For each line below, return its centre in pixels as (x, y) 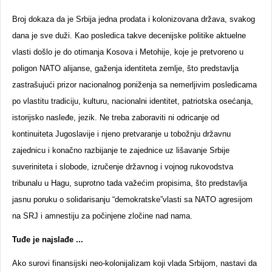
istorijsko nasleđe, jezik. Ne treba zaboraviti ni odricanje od (116, 117)
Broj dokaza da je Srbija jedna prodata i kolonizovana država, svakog (134, 19)
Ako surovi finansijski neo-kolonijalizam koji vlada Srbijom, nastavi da (134, 263)
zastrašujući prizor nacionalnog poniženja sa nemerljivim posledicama (134, 85)
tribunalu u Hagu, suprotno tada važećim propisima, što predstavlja (130, 183)
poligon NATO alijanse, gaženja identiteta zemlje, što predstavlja (125, 68)
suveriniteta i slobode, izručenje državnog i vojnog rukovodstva (123, 167)
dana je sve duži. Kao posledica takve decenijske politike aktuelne (129, 36)
